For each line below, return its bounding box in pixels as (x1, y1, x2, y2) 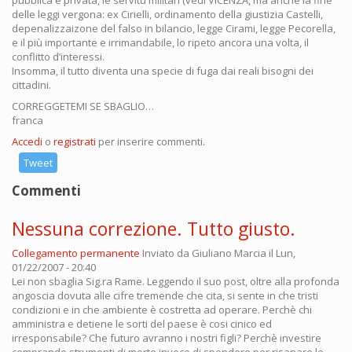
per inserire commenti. (96, 134, 205, 149)
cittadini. (12, 78, 51, 93)
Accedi (12, 134, 42, 149)
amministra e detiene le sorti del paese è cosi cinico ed (12, 317, 272, 332)
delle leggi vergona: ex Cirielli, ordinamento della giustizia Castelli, (12, 7, 323, 22)
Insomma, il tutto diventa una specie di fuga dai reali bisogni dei (12, 64, 313, 79)
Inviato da (142, 246, 192, 261)
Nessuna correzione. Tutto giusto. (12, 216, 295, 242)
